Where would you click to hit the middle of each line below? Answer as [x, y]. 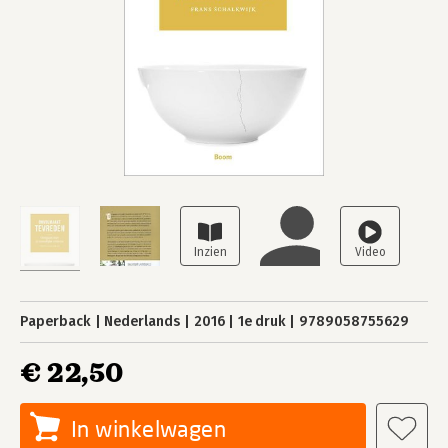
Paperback [55, 321]
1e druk [261, 321]
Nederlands [142, 321]
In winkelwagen [149, 428]
